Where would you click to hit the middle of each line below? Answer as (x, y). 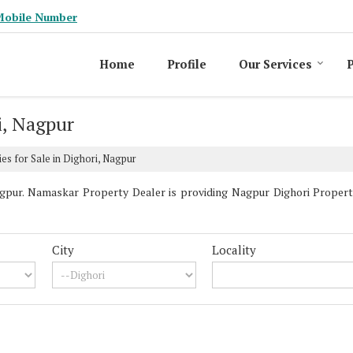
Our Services (275, 63)
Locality (234, 249)
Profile (187, 63)
